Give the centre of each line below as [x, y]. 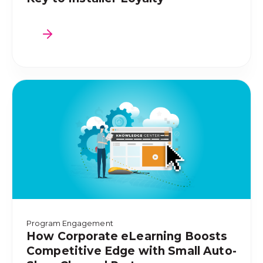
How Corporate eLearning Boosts [127, 236]
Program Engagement [70, 223]
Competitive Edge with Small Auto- [131, 251]
